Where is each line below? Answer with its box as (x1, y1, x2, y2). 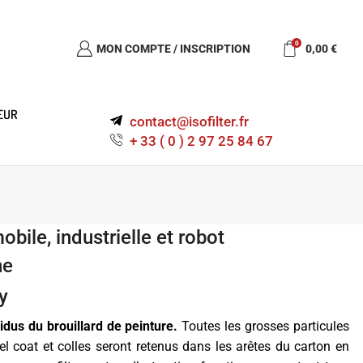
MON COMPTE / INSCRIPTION (96, 42, 250, 55)
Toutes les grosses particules (177, 318, 350, 334)
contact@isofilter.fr (129, 113, 249, 130)
